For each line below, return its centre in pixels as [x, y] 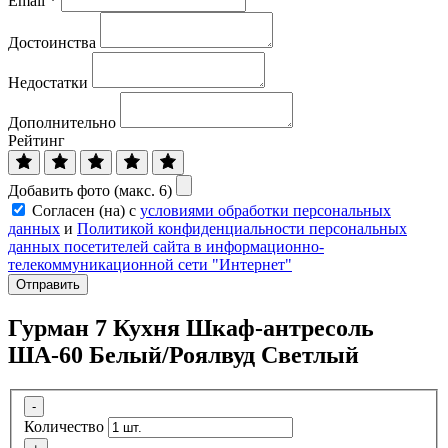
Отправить [48, 285]
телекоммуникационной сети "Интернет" [150, 265]
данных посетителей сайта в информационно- [166, 247]
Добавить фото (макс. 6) [90, 191]
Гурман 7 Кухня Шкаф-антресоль [191, 327]
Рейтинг [36, 141]
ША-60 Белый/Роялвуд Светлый [183, 354]
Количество [64, 427]
